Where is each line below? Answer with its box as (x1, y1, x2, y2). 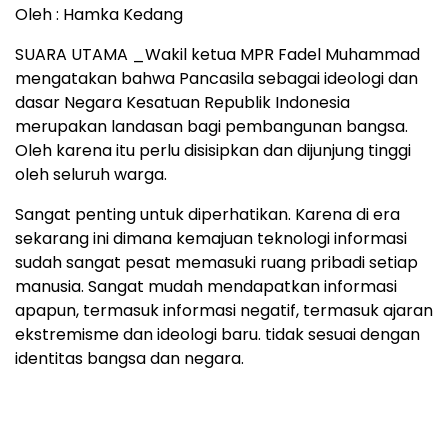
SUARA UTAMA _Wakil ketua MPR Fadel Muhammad (15, 43, 420, 67)
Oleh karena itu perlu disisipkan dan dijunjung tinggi (15, 139, 411, 163)
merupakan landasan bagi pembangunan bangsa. (15, 115, 408, 139)
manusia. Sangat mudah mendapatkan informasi (15, 275, 397, 299)
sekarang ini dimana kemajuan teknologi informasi (15, 227, 407, 251)
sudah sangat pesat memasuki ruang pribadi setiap (15, 251, 418, 275)
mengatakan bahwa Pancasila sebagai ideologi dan (15, 67, 418, 91)
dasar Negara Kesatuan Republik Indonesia (15, 91, 350, 115)
